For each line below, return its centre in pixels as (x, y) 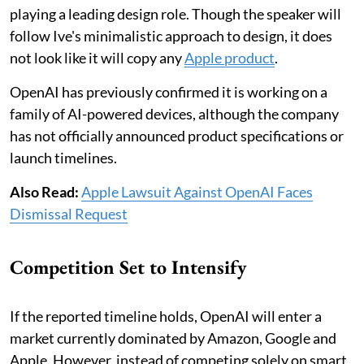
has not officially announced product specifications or (177, 136)
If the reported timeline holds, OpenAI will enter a (166, 316)
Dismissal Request (69, 214)
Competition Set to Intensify (128, 267)
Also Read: (45, 192)
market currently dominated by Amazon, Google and (173, 338)
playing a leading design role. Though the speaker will (175, 14)
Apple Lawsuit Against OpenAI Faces (197, 192)
